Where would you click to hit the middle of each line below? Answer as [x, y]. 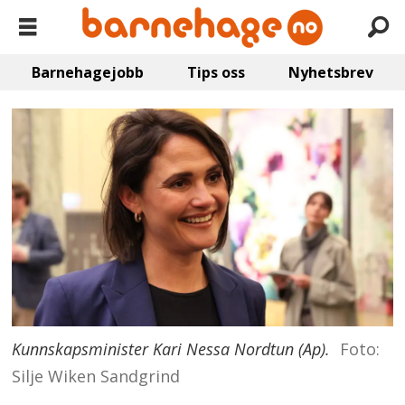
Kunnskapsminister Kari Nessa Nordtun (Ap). [171, 348]
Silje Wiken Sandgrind [96, 376]
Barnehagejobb [88, 72]
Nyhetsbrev [330, 72]
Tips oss [216, 72]
